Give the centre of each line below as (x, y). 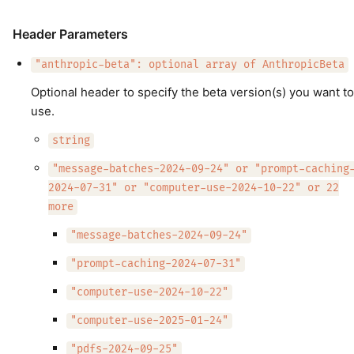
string (71, 141)
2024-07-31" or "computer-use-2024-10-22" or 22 (194, 188)
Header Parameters (70, 34)
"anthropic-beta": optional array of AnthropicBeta (189, 65)
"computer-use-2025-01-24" (149, 321)
